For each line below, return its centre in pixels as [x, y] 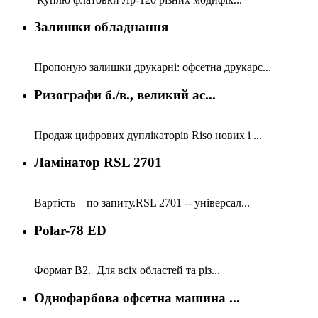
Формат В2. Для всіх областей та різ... [127, 270]
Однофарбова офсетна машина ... [137, 298]
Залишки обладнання [101, 27]
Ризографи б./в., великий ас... [125, 94]
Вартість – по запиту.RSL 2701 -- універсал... [142, 202]
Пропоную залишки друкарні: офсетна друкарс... [153, 67]
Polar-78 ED [70, 230]
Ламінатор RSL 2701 [98, 163]
